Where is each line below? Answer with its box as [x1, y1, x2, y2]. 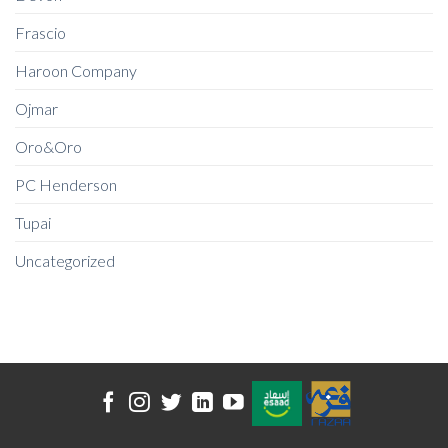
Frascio [15, 23, 66, 43]
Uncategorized [15, 251, 115, 271]
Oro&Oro [15, 137, 82, 157]
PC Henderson [15, 175, 117, 195]
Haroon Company [15, 61, 137, 81]
